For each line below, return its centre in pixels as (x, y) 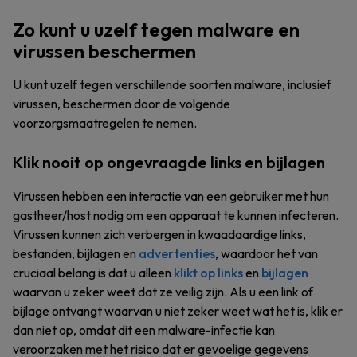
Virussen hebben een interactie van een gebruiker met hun (171, 196)
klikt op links (208, 273)
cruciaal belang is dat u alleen (93, 273)
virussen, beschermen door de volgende (122, 104)
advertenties (177, 253)
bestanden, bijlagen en (76, 253)
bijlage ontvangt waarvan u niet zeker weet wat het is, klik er (178, 311)
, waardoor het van (267, 253)
